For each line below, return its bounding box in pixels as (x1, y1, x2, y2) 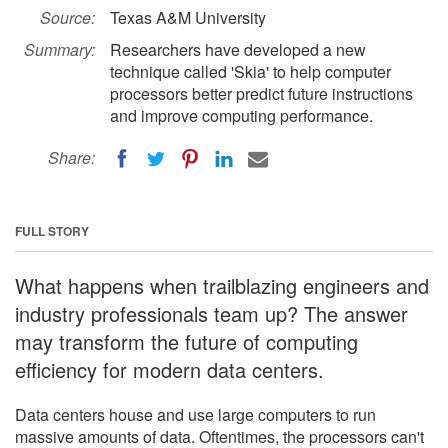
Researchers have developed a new (110, 38, 366, 61)
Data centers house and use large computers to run (15, 402, 376, 426)
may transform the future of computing (15, 326, 358, 356)
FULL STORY (15, 221, 89, 240)
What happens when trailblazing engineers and (15, 270, 429, 300)
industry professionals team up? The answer (15, 298, 408, 328)
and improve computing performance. (110, 104, 373, 127)
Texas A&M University (110, 6, 266, 29)
